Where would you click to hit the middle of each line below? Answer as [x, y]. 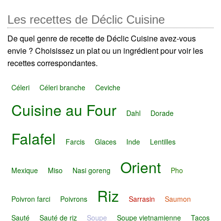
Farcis [75, 142]
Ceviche [108, 87]
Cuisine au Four [64, 110]
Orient [141, 167]
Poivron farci [31, 199]
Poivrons [74, 199]
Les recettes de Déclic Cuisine [86, 20]
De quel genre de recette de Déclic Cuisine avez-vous [102, 38]
